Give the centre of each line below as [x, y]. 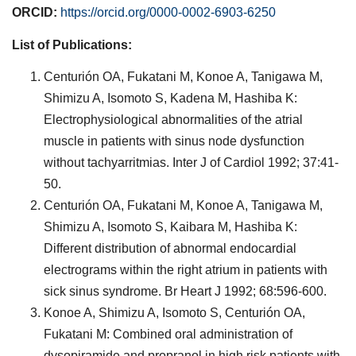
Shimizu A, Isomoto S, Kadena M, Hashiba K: [170, 98]
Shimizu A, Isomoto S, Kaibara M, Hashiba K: [170, 227]
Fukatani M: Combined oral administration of [168, 334]
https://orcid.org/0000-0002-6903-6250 [168, 12]
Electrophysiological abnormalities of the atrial [173, 120]
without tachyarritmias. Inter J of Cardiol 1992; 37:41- [191, 163]
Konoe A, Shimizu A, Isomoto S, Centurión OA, [174, 313]
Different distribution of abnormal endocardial [170, 248]
